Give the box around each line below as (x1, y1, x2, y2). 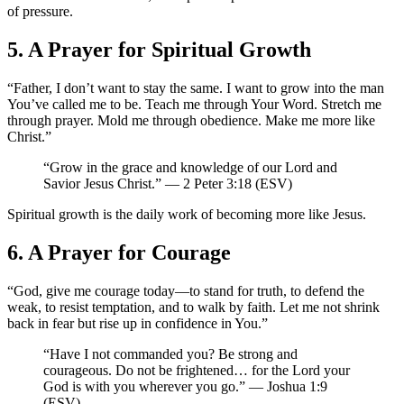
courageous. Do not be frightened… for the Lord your (43, 362, 350, 378)
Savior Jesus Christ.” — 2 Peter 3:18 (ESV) (43, 175, 292, 191)
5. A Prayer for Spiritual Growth (7, 38, 311, 62)
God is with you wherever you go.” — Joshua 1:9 (43, 378, 327, 394)
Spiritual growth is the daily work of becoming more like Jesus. (7, 206, 366, 222)
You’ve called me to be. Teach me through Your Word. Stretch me (7, 96, 381, 112)
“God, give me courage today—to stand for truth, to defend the (7, 282, 364, 298)
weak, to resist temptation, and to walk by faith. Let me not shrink (7, 298, 380, 315)
